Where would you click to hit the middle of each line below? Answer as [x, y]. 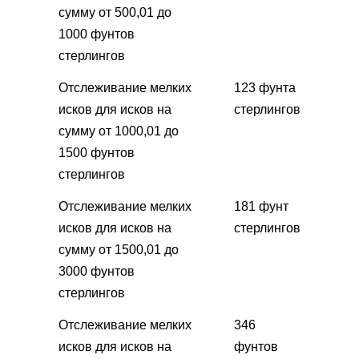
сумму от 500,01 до [115, 12]
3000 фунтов [97, 271]
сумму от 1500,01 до [119, 249]
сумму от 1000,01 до [119, 131]
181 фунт [261, 206]
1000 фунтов [97, 34]
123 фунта [265, 87]
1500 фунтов [97, 152]
